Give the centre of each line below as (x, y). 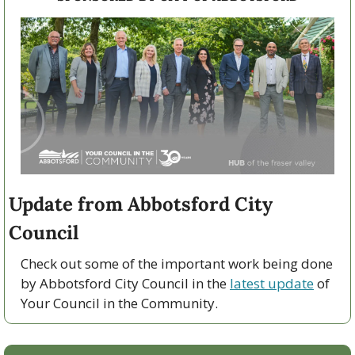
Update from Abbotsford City (141, 204)
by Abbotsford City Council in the (125, 284)
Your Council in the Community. (119, 303)
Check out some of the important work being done (177, 264)
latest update (272, 284)
